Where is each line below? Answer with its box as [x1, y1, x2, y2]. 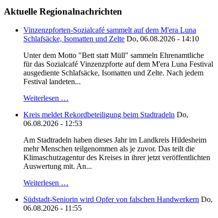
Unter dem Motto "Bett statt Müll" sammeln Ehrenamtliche [23, 51, 204, 60]
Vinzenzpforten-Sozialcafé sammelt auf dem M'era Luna [23, 26, 196, 35]
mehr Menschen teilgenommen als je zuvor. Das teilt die [23, 145, 195, 153]
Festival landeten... [23, 77, 81, 86]
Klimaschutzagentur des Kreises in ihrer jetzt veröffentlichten [23, 153, 210, 162]
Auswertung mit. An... [23, 162, 92, 171]
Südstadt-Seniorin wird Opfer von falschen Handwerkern [23, 195, 199, 204]
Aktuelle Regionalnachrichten [4, 6, 122, 17]
